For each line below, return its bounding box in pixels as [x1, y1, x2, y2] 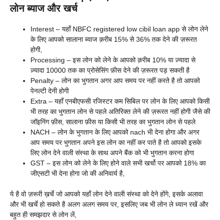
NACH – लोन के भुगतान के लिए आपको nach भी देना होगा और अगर [30, 128, 199, 136]
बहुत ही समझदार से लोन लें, [10, 210, 77, 219]
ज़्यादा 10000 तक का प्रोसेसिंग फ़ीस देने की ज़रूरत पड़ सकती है [30, 66, 190, 74]
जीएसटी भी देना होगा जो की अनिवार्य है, [30, 169, 125, 177]
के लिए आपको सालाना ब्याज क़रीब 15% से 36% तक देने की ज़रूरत [30, 35, 197, 43]
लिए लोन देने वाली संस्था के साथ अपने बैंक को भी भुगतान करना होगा [30, 148, 194, 157]
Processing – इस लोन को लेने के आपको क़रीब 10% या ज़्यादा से [30, 55, 195, 64]
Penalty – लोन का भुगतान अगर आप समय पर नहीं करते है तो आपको [30, 76, 200, 84]
